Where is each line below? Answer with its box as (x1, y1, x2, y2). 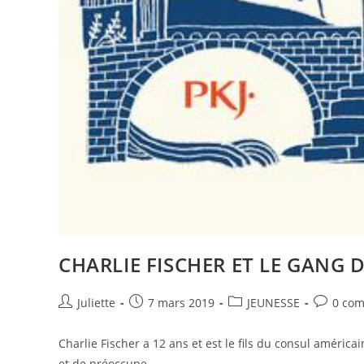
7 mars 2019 (148, 295, 214, 311)
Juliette (77, 295, 115, 311)
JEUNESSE (247, 295, 300, 311)
